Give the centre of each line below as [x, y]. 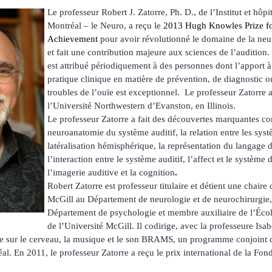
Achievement [73, 39]
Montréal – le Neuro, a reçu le [105, 25]
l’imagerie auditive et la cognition [111, 172]
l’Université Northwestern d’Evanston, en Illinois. [141, 105]
